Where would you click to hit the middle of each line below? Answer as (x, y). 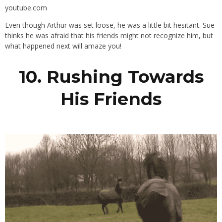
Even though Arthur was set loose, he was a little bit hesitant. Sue (110, 25)
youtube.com (26, 7)
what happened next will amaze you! (63, 46)
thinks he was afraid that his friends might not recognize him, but (109, 35)
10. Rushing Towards (111, 76)
